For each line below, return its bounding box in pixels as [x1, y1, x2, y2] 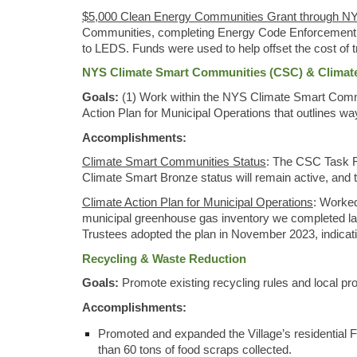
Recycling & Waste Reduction [81, 252, 246, 265]
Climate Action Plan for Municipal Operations [81, 195, 313, 209]
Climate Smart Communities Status [81, 155, 266, 169]
